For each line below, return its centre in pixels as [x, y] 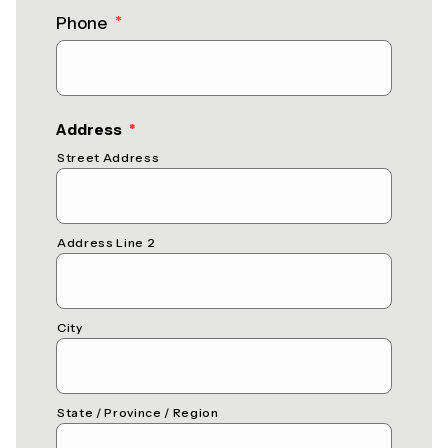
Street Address [108, 157]
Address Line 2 [106, 242]
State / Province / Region [138, 412]
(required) [175, 128]
